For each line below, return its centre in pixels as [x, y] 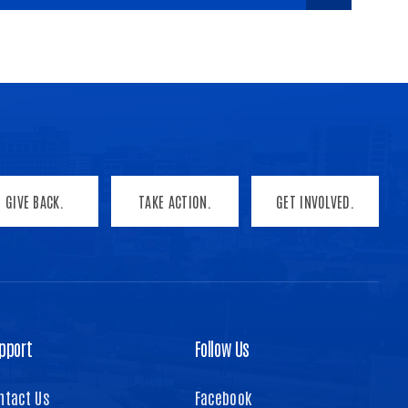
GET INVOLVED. [315, 201]
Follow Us [222, 347]
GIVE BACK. [35, 201]
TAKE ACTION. [175, 201]
